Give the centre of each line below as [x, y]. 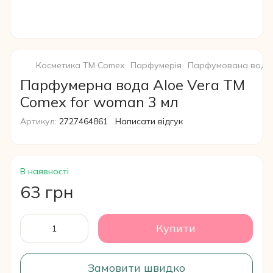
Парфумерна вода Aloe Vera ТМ [133, 85]
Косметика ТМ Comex [80, 65]
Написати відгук [149, 121]
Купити [175, 228]
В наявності [44, 171]
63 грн [47, 192]
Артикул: [38, 121]
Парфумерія [156, 65]
